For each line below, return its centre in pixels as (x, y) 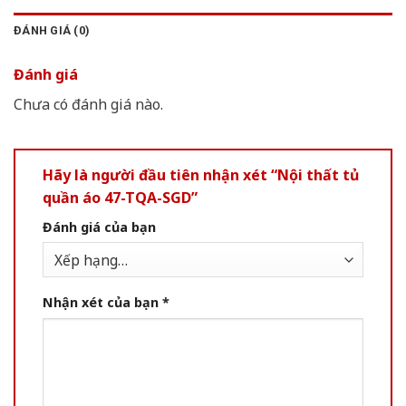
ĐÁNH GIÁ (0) (52, 30)
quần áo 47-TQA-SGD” (120, 197)
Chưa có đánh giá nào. (88, 104)
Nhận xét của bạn (102, 302)
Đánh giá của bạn (99, 227)
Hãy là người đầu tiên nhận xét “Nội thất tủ (201, 174)
